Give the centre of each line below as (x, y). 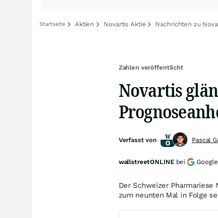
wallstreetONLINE (146, 162)
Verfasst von (138, 140)
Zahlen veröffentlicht (151, 67)
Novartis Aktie (125, 24)
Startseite (52, 24)
